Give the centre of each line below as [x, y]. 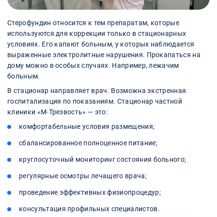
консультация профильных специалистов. [89, 209]
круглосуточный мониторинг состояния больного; [103, 160]
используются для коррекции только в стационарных [97, 34]
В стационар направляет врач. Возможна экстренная [97, 91]
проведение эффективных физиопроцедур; [90, 193]
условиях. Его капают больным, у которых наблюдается [101, 44]
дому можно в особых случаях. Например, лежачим [93, 66]
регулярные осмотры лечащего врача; [83, 176]
